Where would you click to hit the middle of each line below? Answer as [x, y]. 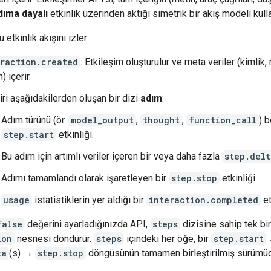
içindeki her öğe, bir [168, 238]
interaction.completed [204, 200]
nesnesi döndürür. [54, 238]
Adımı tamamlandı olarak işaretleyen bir [85, 178]
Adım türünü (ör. [35, 120]
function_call [223, 120]
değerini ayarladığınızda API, [87, 224]
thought [161, 120]
